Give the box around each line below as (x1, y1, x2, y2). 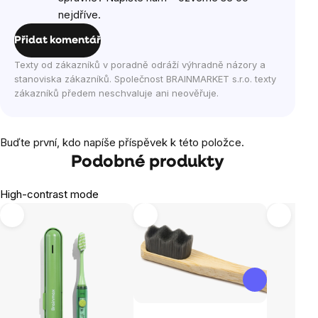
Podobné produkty (71, 154, 224, 171)
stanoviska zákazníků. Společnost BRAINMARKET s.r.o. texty (14, 73, 276, 84)
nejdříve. (58, 8, 101, 21)
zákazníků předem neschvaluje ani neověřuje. (14, 87, 219, 99)
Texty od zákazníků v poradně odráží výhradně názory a (14, 59, 265, 70)
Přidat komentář (14, 35, 101, 46)
